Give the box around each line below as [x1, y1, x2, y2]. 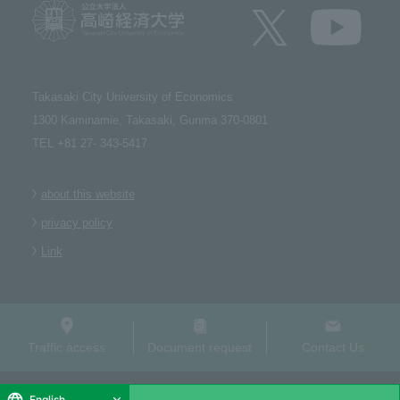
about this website [40, 187, 135, 202]
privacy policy [40, 216, 112, 230]
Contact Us [302, 340, 365, 355]
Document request [147, 340, 253, 355]
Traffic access [28, 340, 106, 355]
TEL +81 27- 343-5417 [31, 137, 147, 151]
